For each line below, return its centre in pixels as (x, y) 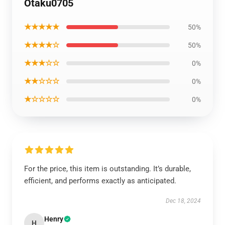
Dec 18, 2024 (183, 201)
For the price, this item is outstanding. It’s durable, (107, 169)
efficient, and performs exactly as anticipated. (100, 181)
